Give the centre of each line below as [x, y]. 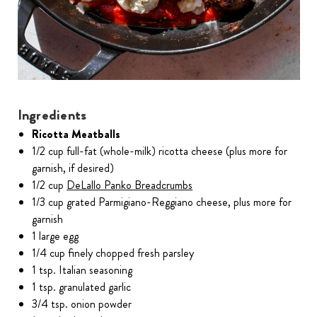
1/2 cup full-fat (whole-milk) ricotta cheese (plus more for [160, 151]
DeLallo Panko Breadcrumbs [130, 185]
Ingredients [52, 115]
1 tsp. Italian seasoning [82, 270]
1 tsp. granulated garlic [82, 287]
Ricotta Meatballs [76, 134]
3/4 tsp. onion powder [82, 304]
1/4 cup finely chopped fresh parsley [113, 253]
